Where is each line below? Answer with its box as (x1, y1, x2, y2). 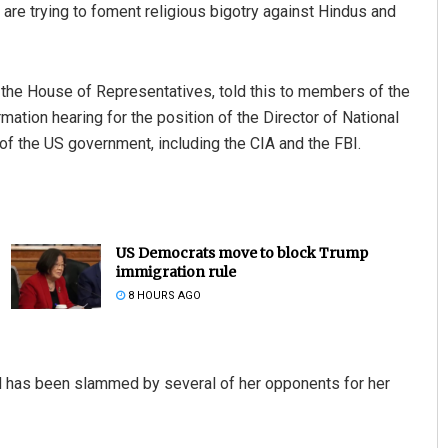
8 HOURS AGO (124, 289, 201, 303)
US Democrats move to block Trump (115, 244, 368, 263)
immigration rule (115, 263, 236, 282)
